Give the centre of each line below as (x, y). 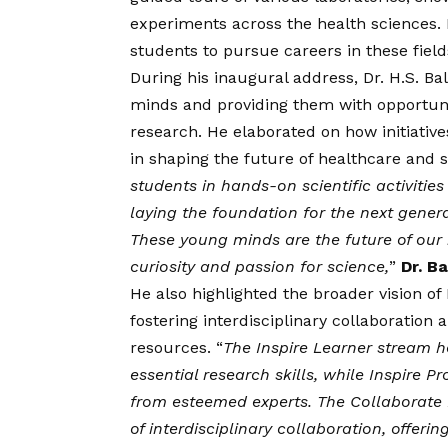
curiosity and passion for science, (259, 267)
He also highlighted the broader (254, 294)
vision (400, 294)
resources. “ (176, 348)
